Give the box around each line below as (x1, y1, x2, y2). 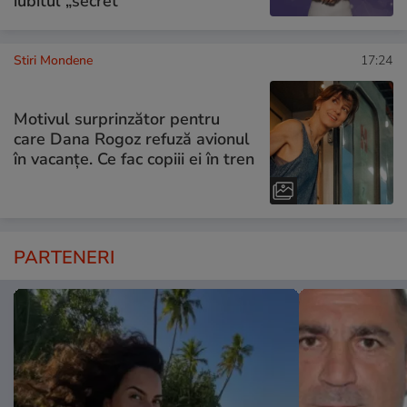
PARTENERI (14, 244, 114, 270)
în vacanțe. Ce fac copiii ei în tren (14, 148, 254, 171)
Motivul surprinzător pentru (14, 108, 220, 131)
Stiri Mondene (14, 51, 93, 69)
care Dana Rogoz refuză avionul (14, 128, 250, 151)
